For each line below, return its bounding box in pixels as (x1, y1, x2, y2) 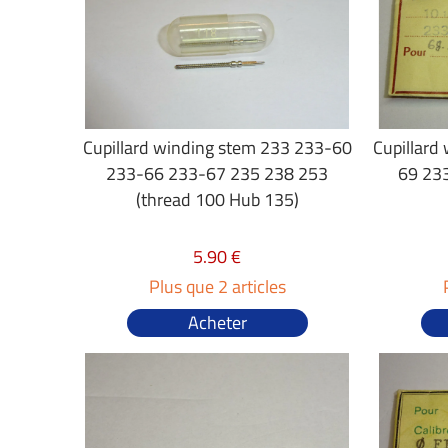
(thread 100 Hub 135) (135, 186, 299, 213)
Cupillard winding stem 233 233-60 (82, 134, 352, 161)
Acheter (187, 309, 247, 336)
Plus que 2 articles (148, 273, 286, 300)
